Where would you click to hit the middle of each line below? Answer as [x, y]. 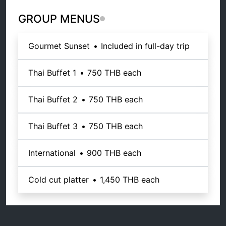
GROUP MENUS [59, 18]
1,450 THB [120, 180]
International [52, 153]
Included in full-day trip [146, 46]
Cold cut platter [59, 180]
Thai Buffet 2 [53, 100]
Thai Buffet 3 [53, 126]
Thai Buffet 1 [52, 73]
